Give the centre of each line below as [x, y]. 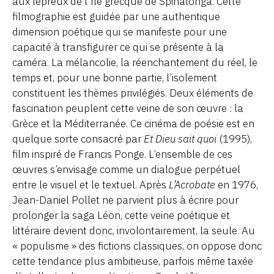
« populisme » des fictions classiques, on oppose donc [137, 246]
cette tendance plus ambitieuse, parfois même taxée [133, 261]
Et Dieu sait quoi [180, 139]
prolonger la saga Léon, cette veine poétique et [121, 215]
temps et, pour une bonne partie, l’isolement [115, 77]
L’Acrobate [192, 184]
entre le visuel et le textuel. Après [91, 184]
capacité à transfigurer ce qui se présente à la [118, 47]
